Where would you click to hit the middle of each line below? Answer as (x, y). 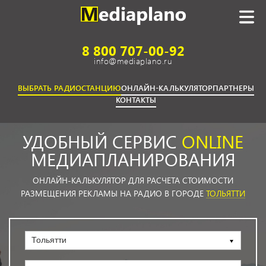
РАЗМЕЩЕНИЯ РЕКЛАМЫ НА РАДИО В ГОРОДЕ (113, 193)
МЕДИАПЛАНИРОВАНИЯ (133, 159)
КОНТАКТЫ (136, 99)
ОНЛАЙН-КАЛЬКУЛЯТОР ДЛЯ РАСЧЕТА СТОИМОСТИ (133, 180)
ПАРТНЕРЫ (233, 88)
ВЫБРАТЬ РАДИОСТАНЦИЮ (69, 88)
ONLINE (213, 141)
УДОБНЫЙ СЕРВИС (102, 141)
